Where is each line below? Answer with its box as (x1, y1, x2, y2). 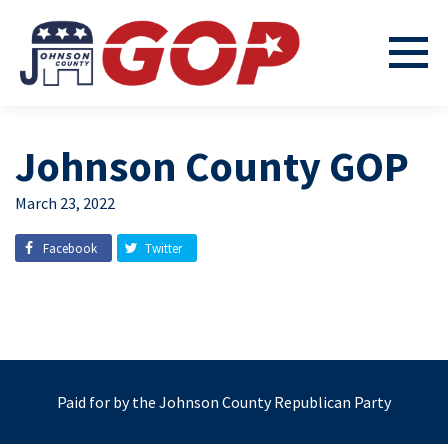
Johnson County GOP (15, 140, 409, 192)
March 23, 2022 (15, 193, 115, 213)
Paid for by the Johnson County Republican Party (57, 392, 391, 412)
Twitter (145, 239, 182, 257)
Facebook (43, 239, 97, 257)
